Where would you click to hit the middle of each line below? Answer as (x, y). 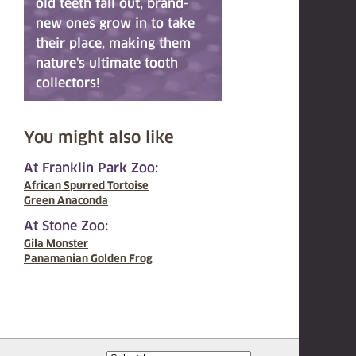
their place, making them (113, 43)
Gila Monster (56, 244)
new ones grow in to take (115, 23)
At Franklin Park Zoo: (91, 168)
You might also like (99, 137)
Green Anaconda (66, 201)
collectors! (68, 83)
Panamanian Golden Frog (88, 259)
